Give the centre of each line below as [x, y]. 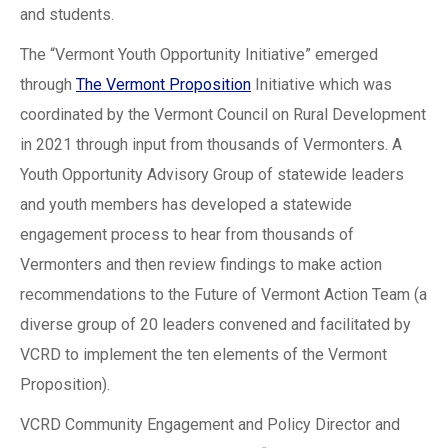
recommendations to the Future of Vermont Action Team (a [223, 295]
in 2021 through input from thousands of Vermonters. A [211, 145]
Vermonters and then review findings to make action [201, 265]
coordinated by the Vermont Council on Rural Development [223, 115]
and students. [67, 15]
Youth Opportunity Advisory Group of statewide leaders [212, 175]
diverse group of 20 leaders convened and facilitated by [215, 325]
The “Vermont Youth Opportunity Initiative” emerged [199, 55]
